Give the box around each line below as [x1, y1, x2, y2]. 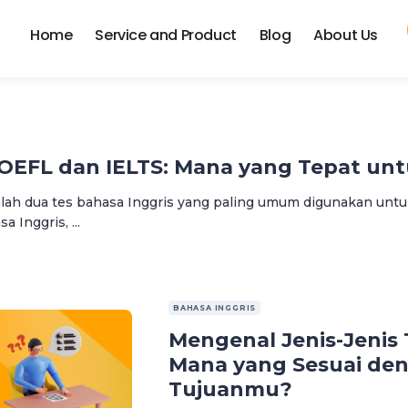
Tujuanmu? [168, 376, 292, 402]
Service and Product [95, 25, 237, 46]
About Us [313, 25, 378, 46]
